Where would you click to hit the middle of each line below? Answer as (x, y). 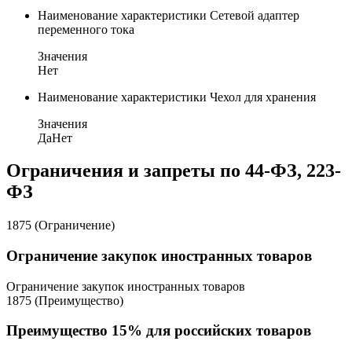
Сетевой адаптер (255, 15)
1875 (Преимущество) (65, 300)
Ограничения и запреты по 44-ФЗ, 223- (174, 171)
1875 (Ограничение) (60, 225)
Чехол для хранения (263, 97)
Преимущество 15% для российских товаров (159, 331)
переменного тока (86, 29)
